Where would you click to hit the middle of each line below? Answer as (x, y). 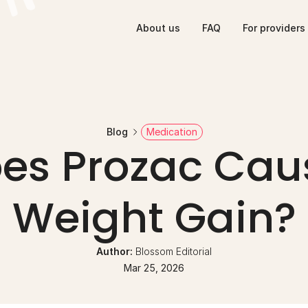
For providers (274, 28)
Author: (116, 251)
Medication (172, 132)
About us (158, 28)
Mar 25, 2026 (154, 268)
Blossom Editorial (174, 251)
